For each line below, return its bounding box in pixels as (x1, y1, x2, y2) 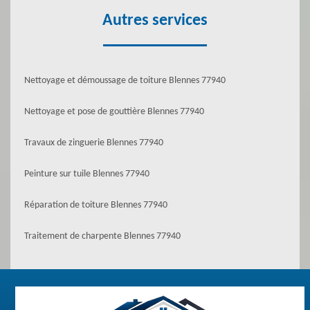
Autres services (102, 12, 208, 29)
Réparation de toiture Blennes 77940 (24, 200, 167, 210)
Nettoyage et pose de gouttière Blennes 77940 (24, 107, 204, 117)
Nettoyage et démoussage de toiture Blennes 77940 (24, 75, 226, 86)
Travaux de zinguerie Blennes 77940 (24, 138, 163, 148)
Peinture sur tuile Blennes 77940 (24, 169, 149, 179)
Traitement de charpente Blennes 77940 (24, 231, 181, 241)
